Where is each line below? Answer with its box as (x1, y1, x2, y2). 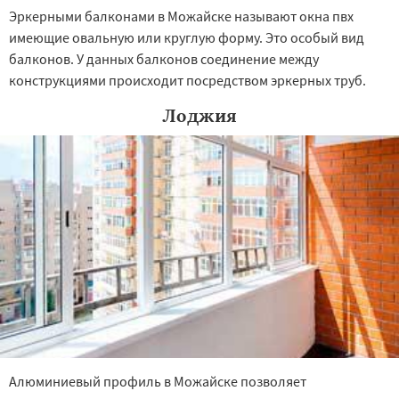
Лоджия (162, 104, 237, 126)
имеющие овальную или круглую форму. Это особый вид (9, 28, 364, 46)
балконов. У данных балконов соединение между (9, 50, 319, 68)
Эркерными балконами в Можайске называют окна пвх (9, 7, 354, 25)
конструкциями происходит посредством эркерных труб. (9, 71, 366, 89)
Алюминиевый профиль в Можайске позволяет (9, 372, 306, 390)
